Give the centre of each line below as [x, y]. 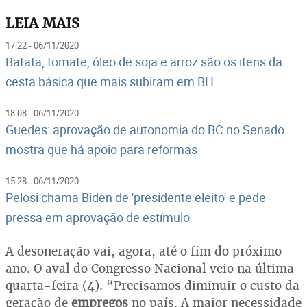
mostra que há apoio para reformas [101, 150]
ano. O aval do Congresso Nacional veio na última [150, 269]
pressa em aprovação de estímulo [98, 218]
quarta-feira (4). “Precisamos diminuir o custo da [152, 286]
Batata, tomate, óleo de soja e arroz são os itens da [144, 62]
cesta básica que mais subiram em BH [110, 82]
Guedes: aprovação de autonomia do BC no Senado [145, 130]
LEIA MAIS [42, 23]
